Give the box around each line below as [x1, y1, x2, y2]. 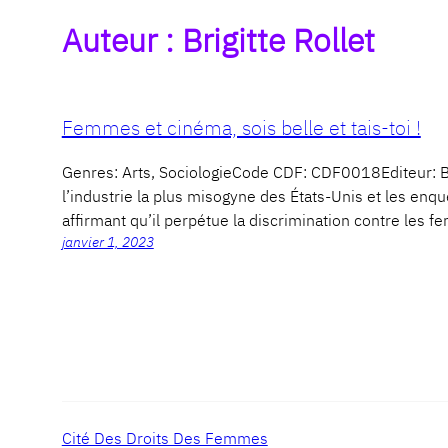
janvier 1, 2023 [61, 233, 154, 252]
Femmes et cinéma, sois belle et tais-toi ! [61, 113, 421, 141]
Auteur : [61, 18, 182, 61]
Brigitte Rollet [181, 18, 375, 61]
